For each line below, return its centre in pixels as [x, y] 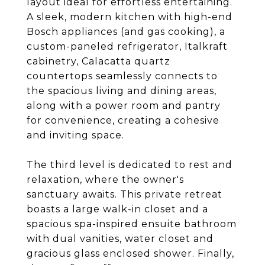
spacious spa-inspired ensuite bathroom [132, 224]
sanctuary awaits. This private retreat [125, 194]
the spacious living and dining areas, [122, 91]
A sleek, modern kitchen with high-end [130, 17]
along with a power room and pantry [124, 106]
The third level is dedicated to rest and [130, 165]
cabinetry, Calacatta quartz [98, 61]
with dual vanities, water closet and [120, 239]
